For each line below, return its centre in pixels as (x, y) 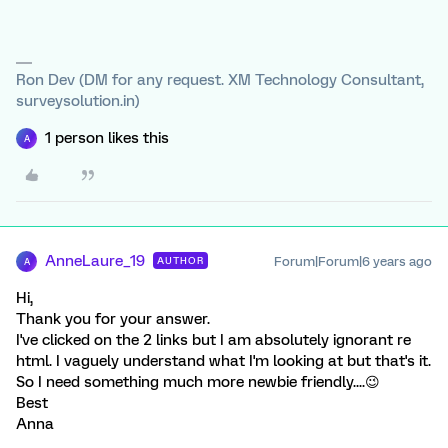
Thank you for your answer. (113, 319)
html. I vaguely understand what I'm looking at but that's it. (223, 361)
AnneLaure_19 (95, 261)
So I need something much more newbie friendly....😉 (198, 382)
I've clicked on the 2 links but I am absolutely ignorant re (213, 340)
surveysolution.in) (78, 101)
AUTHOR (180, 260)
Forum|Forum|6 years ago (353, 261)
